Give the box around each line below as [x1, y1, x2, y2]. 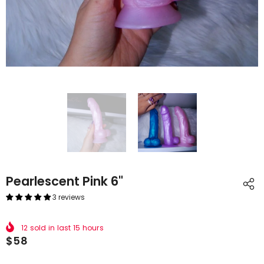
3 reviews [52, 192, 85, 202]
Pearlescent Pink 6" [6, 173, 123, 190]
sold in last [28, 222, 73, 233]
